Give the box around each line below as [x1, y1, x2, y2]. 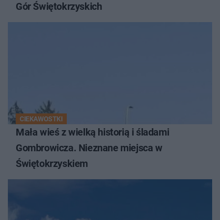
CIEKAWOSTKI [20, 115, 63, 123]
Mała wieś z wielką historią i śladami [16, 126, 169, 138]
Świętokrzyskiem [16, 158, 88, 170]
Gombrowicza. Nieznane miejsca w [16, 142, 163, 154]
